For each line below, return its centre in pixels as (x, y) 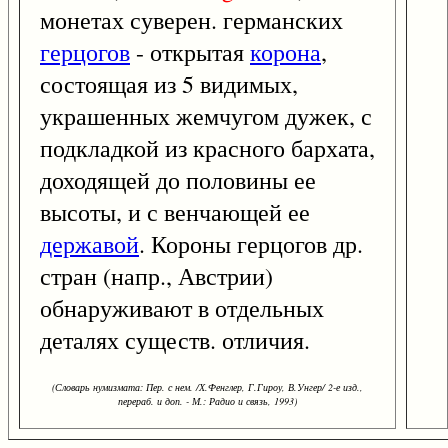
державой (89, 244)
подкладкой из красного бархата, (207, 148)
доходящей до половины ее (178, 180)
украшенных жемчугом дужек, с (206, 116)
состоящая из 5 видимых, (169, 84)
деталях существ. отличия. (175, 340)
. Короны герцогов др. (251, 244)
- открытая (190, 52)
